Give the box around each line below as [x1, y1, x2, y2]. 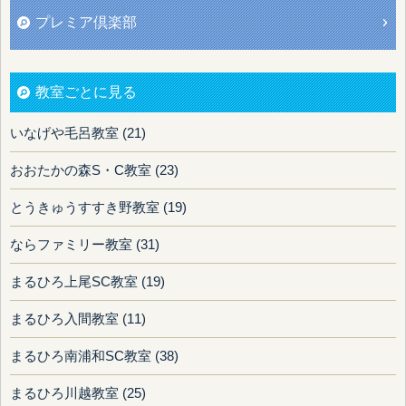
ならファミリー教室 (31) [10, 237, 159, 253]
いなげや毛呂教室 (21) [10, 126, 146, 141]
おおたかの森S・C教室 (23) [10, 163, 179, 179]
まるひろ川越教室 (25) [10, 386, 146, 401]
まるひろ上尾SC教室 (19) [10, 275, 165, 290]
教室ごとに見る [35, 84, 137, 101]
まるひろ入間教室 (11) [10, 312, 146, 327]
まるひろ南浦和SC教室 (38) [10, 349, 179, 364]
